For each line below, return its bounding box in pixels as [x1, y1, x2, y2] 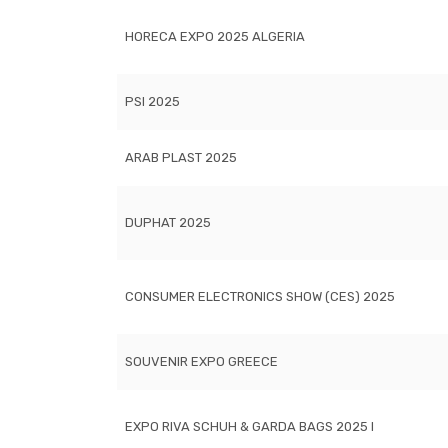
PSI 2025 [125, 94, 180, 109]
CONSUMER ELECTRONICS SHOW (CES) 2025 [125, 289, 395, 304]
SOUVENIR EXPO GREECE [125, 354, 278, 369]
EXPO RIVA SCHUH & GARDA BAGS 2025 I [125, 419, 374, 434]
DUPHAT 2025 [125, 215, 211, 230]
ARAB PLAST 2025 [125, 150, 237, 165]
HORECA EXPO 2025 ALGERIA [125, 29, 305, 44]
